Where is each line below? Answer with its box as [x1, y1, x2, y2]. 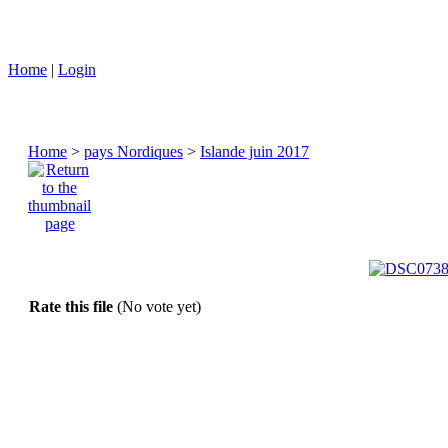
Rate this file [29, 298, 117, 316]
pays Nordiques [84, 143, 183, 161]
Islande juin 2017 [200, 143, 309, 161]
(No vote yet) [117, 298, 201, 316]
